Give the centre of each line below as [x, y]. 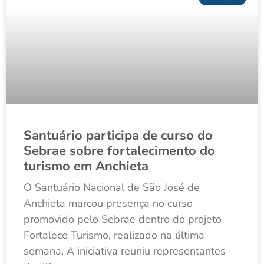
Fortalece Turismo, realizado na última [114, 235]
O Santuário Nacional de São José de [112, 188]
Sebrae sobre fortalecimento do [119, 151]
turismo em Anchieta [86, 166]
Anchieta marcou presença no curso [108, 204]
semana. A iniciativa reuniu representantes [125, 251]
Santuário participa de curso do [118, 136]
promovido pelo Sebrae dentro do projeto [123, 220]
